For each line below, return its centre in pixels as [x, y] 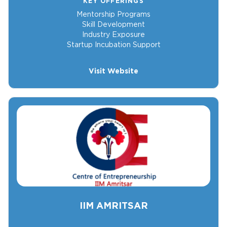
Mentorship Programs [113, 14]
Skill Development [113, 25]
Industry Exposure [113, 35]
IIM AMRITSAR [113, 206]
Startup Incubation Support [113, 45]
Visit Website [113, 71]
